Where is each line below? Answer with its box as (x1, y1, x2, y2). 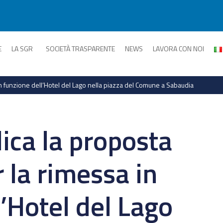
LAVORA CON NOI (153, 43, 204, 54)
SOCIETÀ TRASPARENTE (46, 43, 115, 54)
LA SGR (11, 43, 33, 54)
